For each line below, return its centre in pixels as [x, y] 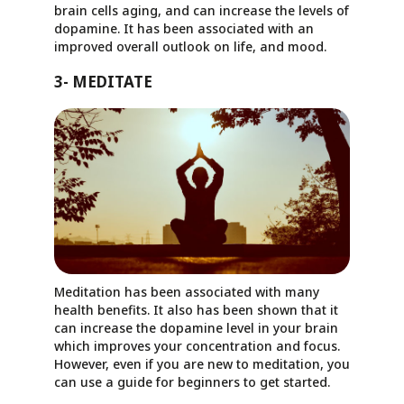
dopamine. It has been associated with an [184, 28]
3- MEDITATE [103, 81]
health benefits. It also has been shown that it [196, 310]
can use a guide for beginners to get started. [192, 382]
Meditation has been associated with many [187, 292]
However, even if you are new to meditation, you [202, 364]
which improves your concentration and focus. [197, 346]
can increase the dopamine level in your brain [196, 328]
